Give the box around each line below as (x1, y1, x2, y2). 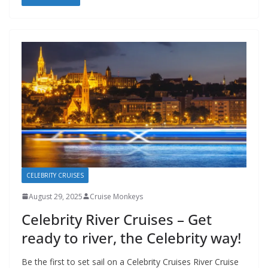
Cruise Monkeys (90, 191, 143, 202)
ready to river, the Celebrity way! (22, 227, 241, 248)
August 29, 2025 (29, 191, 83, 202)
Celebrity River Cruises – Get (22, 209, 212, 229)
